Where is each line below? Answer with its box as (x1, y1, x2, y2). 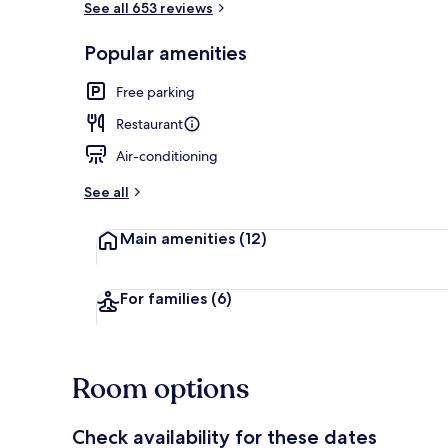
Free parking (116, 82, 195, 101)
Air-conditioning (116, 146, 218, 165)
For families (120, 288, 211, 308)
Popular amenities (84, 40, 247, 65)
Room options (72, 369, 249, 408)
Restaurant (116, 114, 183, 133)
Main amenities (120, 228, 239, 248)
